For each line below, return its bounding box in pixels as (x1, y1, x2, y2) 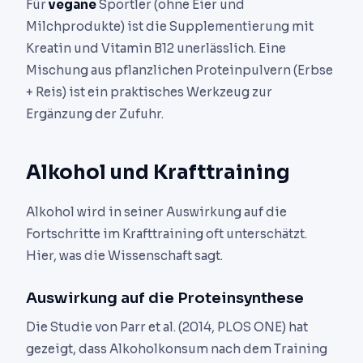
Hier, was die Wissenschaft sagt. (26, 247, 223, 263)
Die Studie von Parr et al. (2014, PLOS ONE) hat (26, 318, 308, 335)
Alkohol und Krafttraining (26, 160, 290, 185)
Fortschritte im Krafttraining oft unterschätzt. (26, 225, 307, 241)
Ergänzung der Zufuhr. (26, 105, 164, 122)
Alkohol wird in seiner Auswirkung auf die (26, 203, 287, 220)
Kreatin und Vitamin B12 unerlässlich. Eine (26, 40, 286, 56)
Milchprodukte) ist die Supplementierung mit (26, 18, 314, 34)
